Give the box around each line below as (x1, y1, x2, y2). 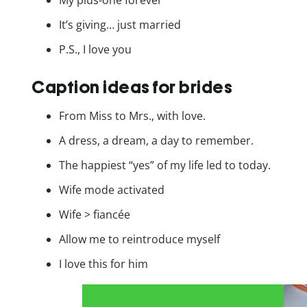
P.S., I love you (59, 42, 132, 58)
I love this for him (59, 256, 148, 272)
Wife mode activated (59, 182, 164, 198)
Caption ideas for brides (32, 76, 232, 97)
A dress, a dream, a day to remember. (59, 133, 254, 149)
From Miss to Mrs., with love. (59, 108, 206, 124)
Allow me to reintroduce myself (59, 232, 220, 247)
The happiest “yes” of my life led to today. (59, 158, 271, 173)
